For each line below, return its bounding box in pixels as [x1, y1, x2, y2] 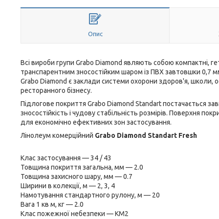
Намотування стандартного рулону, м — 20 [21, 191, 160, 199]
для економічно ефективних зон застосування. [21, 118, 172, 126]
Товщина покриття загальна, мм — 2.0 [21, 163, 143, 171]
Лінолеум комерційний [21, 131, 93, 139]
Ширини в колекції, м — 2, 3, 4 [21, 182, 115, 190]
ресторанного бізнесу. [21, 87, 92, 94]
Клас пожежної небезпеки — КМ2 [21, 210, 129, 218]
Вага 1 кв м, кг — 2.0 [21, 200, 84, 208]
